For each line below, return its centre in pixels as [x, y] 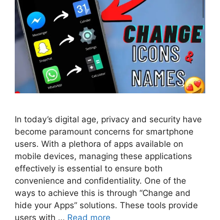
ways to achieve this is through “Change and [103, 193]
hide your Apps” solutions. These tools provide [106, 205]
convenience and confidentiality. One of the [100, 180]
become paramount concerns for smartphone [104, 131]
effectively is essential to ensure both [89, 168]
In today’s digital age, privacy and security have [108, 119]
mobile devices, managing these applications [103, 156]
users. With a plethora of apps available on [99, 144]
